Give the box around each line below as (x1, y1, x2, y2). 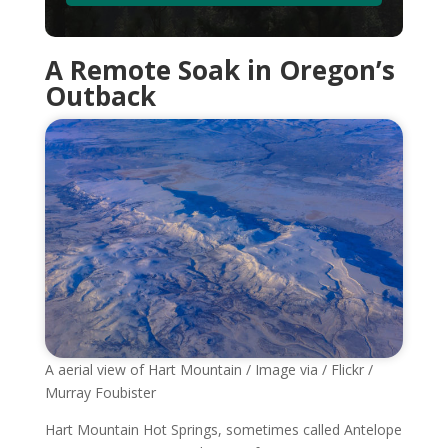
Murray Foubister (44, 382, 156, 402)
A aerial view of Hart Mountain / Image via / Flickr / (44, 359, 373, 379)
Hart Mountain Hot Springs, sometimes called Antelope (44, 419, 402, 439)
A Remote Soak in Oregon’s (44, 51, 395, 88)
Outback (44, 77, 156, 114)
